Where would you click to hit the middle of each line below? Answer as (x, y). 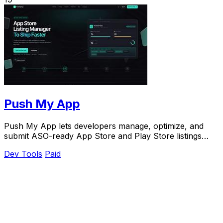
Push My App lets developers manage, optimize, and (104, 126)
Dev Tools (23, 154)
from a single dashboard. (51, 146)
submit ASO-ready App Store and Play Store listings (103, 136)
